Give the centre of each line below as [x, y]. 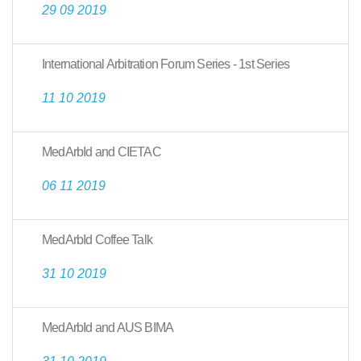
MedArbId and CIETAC [102, 152]
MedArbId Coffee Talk [97, 240]
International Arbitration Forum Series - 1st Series [166, 64]
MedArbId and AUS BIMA [108, 328]
